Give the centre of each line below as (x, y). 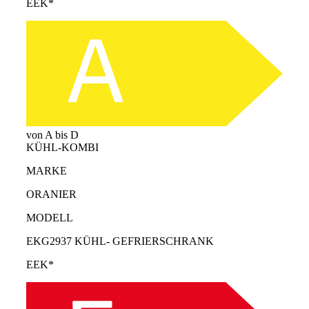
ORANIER (51, 195)
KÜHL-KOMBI (62, 148)
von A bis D (52, 135)
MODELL (50, 218)
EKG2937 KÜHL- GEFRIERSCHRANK (120, 241)
